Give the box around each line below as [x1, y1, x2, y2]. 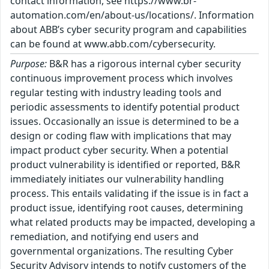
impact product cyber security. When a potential [10, 144, 228, 157]
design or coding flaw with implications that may [10, 129, 231, 142]
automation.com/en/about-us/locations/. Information [10, 8, 254, 22]
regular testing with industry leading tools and [10, 86, 222, 99]
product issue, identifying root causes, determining [10, 201, 243, 214]
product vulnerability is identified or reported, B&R [10, 158, 240, 171]
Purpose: [10, 57, 47, 70]
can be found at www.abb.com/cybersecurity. [10, 37, 216, 50]
